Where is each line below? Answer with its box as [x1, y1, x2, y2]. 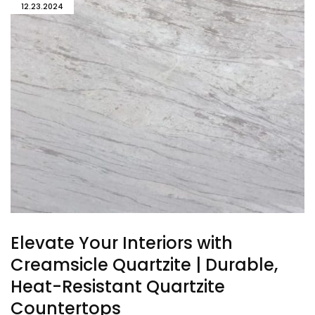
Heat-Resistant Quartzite [11, 274, 225, 298]
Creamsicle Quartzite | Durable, [11, 252, 278, 276]
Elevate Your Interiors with [11, 231, 233, 255]
